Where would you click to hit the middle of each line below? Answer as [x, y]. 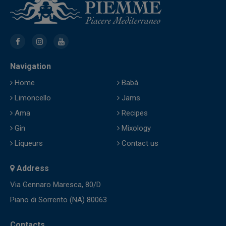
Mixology [135, 128]
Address [32, 168]
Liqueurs [28, 144]
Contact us [139, 144]
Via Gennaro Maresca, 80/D [55, 185]
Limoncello [32, 98]
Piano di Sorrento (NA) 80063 [59, 200]
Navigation [31, 67]
